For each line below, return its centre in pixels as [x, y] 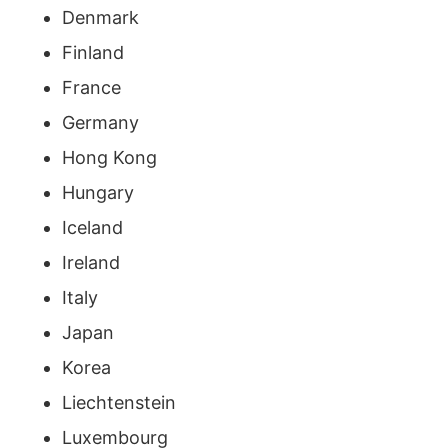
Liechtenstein [118, 402]
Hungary [97, 192]
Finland [92, 52]
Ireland [90, 262]
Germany [100, 122]
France [91, 87]
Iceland [92, 227]
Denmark [100, 17]
